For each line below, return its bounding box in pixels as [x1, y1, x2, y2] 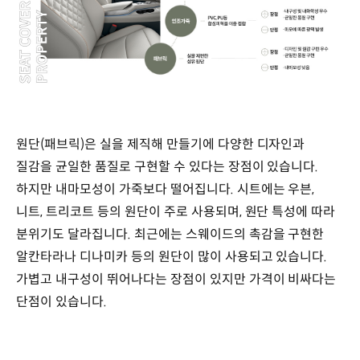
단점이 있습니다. [16, 292, 107, 310]
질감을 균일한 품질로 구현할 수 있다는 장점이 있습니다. [16, 157, 319, 175]
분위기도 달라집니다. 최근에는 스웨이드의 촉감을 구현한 [16, 225, 325, 243]
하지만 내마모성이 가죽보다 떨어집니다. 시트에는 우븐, [16, 180, 315, 198]
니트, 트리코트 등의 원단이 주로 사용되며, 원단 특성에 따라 [16, 202, 336, 220]
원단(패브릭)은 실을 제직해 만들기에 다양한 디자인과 [16, 135, 305, 153]
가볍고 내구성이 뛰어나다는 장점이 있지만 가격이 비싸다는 [16, 270, 337, 288]
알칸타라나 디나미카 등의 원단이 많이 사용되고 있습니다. [16, 247, 328, 265]
